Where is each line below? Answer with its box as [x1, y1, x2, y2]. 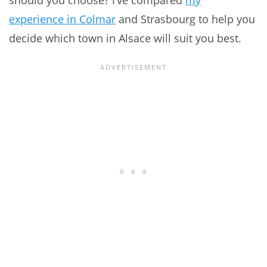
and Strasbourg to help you [116, 12, 255, 27]
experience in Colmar [9, 12, 116, 27]
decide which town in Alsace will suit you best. [9, 31, 241, 46]
